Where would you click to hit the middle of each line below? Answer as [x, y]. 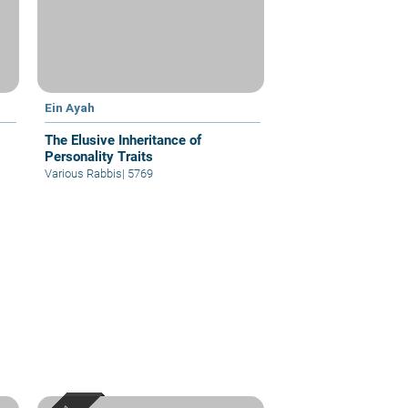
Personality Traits [99, 157]
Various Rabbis [84, 174]
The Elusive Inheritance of [123, 141]
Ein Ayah [70, 108]
